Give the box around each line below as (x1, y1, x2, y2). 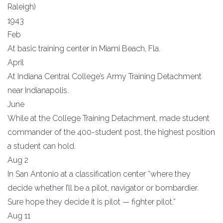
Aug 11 (7, 211, 30, 221)
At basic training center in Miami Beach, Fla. (7, 43, 160, 53)
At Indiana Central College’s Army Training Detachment (7, 71, 202, 81)
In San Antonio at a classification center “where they (7, 169, 191, 179)
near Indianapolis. (7, 85, 69, 95)
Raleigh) (7, 1, 36, 11)
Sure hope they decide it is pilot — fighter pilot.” (7, 197, 176, 207)
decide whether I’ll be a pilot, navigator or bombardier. (7, 183, 199, 193)
